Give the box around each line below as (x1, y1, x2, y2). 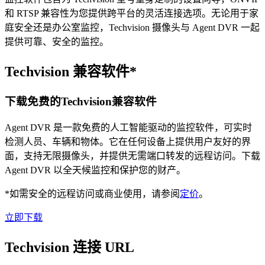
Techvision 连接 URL (5, 239, 134, 255)
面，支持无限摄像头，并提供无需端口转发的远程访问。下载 (5, 150, 260, 161)
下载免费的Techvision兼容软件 (5, 95, 157, 108)
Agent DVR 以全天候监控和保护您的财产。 (5, 164, 186, 175)
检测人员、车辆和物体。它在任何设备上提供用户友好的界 (5, 136, 251, 147)
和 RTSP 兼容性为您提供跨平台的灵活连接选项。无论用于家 (5, 8, 258, 19)
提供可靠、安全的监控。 (5, 37, 109, 47)
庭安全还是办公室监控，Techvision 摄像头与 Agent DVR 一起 (5, 22, 260, 33)
